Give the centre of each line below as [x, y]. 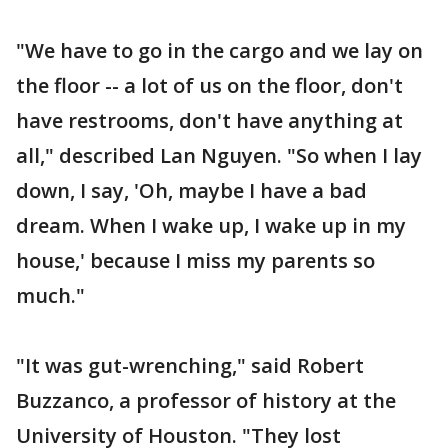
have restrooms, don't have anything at [209, 120]
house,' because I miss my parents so [195, 260]
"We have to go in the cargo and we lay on [219, 50]
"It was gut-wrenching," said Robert [190, 365]
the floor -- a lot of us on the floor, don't [209, 85]
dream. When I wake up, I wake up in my [211, 225]
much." [50, 295]
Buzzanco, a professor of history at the [206, 400]
